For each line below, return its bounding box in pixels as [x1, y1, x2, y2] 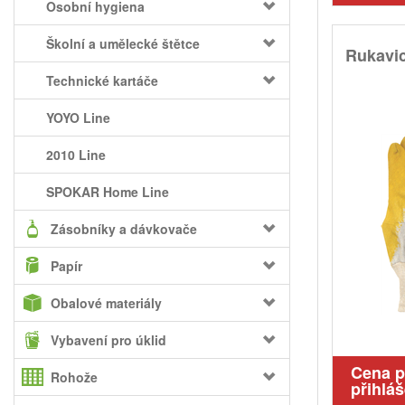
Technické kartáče [46, 71, 158, 89]
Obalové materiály [51, 294, 162, 312]
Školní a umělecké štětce [46, 34, 200, 52]
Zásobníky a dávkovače [51, 220, 197, 238]
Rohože [51, 368, 98, 386]
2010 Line [46, 146, 106, 164]
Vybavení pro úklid [51, 331, 166, 349]
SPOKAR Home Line [46, 183, 169, 201]
